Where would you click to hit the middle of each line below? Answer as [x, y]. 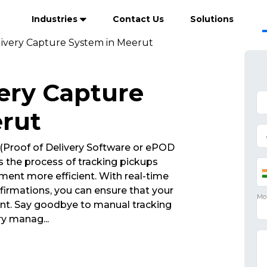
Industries [56, 19]
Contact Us [138, 19]
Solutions [212, 19]
